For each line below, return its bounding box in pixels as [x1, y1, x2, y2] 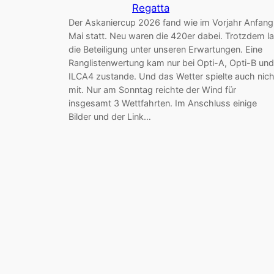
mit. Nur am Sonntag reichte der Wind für [68, 84, 236, 95]
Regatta [132, 1, 169, 14]
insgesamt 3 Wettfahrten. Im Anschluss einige [68, 97, 257, 108]
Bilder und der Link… [68, 111, 151, 122]
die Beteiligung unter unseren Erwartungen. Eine [68, 43, 262, 54]
